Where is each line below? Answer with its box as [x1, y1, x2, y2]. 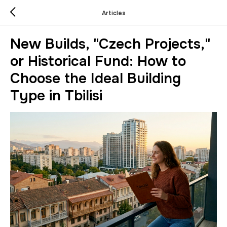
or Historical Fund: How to [10, 52, 186, 70]
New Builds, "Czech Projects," [10, 35, 210, 53]
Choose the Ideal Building [10, 69, 181, 88]
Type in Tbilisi [10, 87, 102, 105]
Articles [101, 9, 126, 17]
